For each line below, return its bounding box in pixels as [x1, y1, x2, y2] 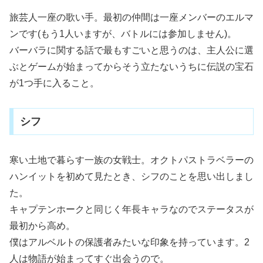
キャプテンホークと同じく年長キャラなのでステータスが [9, 204, 254, 215]
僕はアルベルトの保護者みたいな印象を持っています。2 [9, 237, 249, 248]
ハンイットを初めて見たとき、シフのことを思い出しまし [9, 171, 254, 182]
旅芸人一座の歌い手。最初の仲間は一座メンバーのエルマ [9, 12, 254, 22]
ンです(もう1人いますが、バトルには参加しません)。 [9, 28, 237, 39]
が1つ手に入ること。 [9, 77, 99, 88]
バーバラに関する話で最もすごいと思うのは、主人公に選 [9, 45, 254, 55]
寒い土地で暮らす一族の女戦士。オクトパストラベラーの [9, 155, 254, 166]
